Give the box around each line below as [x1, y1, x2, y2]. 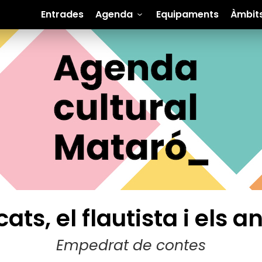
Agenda [95, 8, 133, 21]
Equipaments [156, 8, 219, 21]
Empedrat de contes [56, 235, 206, 256]
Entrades [40, 8, 84, 21]
